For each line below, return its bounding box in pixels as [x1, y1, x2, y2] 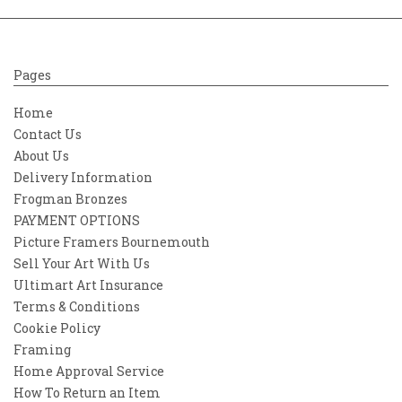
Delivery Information [13, 168, 153, 186]
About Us [13, 146, 69, 164]
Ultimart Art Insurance [13, 275, 163, 293]
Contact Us [13, 125, 82, 143]
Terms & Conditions [13, 297, 140, 315]
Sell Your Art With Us [13, 254, 150, 272]
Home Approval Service [13, 362, 164, 380]
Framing [13, 340, 71, 358]
